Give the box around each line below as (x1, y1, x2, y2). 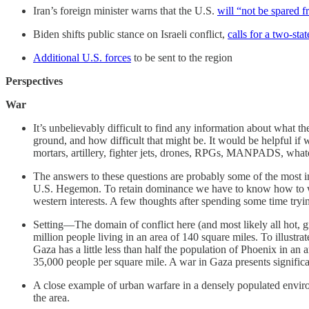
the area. (33, 291, 70, 303)
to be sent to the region (131, 51, 232, 63)
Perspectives (6, 74, 63, 87)
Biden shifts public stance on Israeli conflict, (33, 28, 228, 40)
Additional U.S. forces (33, 51, 131, 63)
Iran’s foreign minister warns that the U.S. (33, 4, 217, 17)
